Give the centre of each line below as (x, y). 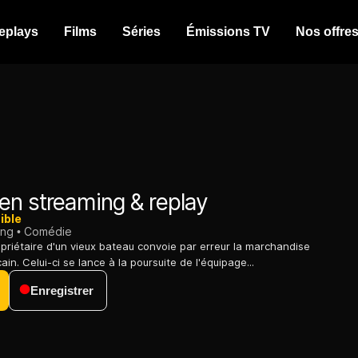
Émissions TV (228, 32)
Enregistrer (62, 291)
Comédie (48, 232)
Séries (141, 32)
